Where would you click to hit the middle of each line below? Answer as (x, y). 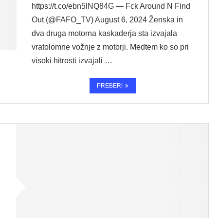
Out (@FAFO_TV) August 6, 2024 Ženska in (107, 20)
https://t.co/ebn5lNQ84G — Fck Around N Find (111, 6)
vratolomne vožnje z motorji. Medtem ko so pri (110, 47)
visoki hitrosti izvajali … (72, 61)
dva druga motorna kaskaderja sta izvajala (104, 33)
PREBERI (109, 86)
